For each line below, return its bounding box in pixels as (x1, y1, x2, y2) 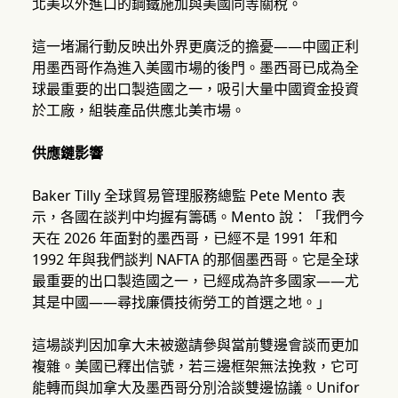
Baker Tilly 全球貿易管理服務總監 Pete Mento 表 (31, 186, 346, 206)
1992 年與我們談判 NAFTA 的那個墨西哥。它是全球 (31, 250, 359, 270)
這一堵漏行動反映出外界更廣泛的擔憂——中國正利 (31, 36, 359, 57)
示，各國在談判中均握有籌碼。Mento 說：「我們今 (31, 207, 364, 227)
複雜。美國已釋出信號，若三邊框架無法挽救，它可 (31, 356, 359, 377)
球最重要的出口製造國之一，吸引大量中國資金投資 (31, 79, 359, 99)
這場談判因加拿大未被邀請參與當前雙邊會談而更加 (31, 335, 359, 355)
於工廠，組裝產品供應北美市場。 (31, 100, 245, 121)
